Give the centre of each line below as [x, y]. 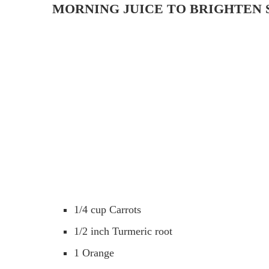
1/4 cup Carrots [107, 209]
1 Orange [94, 252]
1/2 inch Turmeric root [123, 231]
